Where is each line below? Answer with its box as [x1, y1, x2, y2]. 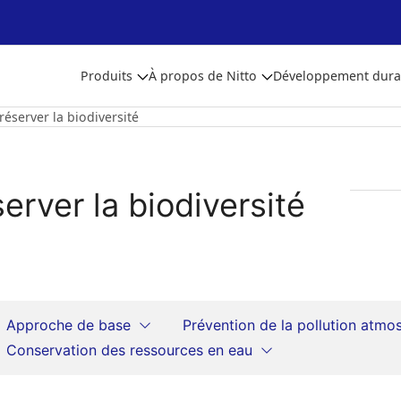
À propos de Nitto [149, 67, 257, 84]
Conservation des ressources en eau [6, 341, 253, 359]
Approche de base [6, 316, 132, 334]
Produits [81, 67, 132, 84]
